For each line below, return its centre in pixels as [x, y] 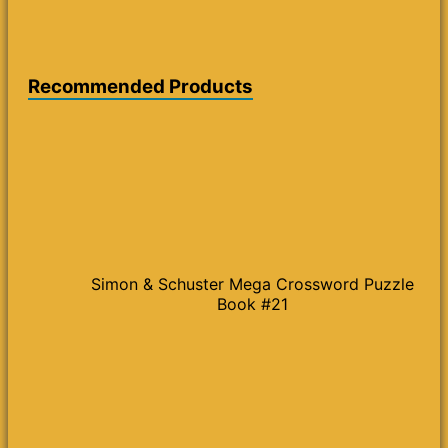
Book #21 [252, 303]
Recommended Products [140, 86]
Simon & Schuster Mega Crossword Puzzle [252, 283]
